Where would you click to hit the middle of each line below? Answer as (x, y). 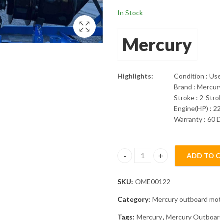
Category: (135, 199)
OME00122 (153, 181)
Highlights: (135, 76)
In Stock (130, 12)
